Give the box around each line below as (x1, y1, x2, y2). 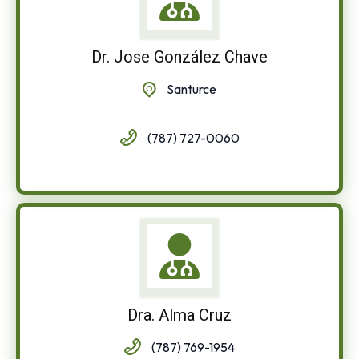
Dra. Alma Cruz (127, 305, 232, 325)
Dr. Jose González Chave (91, 46, 268, 67)
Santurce (167, 80, 216, 97)
